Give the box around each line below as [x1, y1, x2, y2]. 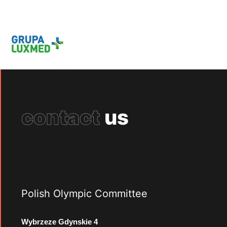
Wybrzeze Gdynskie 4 [21, 217, 98, 226]
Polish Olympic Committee [21, 187, 147, 200]
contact [21, 105, 100, 130]
